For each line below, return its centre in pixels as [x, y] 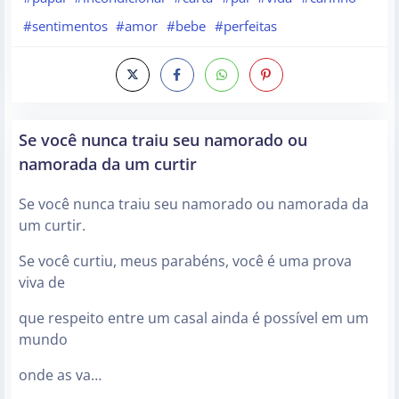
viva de [42, 283]
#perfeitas [245, 25]
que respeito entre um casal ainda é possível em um [194, 318]
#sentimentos [65, 25]
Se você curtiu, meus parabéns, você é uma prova [185, 261]
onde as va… [60, 375]
